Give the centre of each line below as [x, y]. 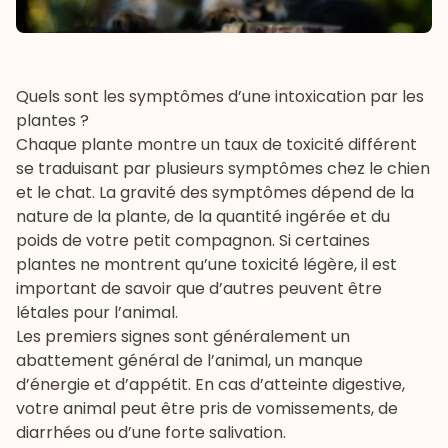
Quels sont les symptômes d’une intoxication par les [220, 97]
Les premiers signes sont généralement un [183, 337]
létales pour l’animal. [97, 313]
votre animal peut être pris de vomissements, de [207, 409]
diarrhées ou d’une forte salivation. [151, 433]
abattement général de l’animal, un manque [189, 361]
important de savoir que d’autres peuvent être [199, 289]
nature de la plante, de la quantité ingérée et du [203, 217]
